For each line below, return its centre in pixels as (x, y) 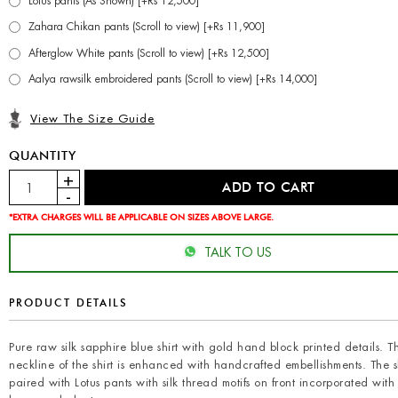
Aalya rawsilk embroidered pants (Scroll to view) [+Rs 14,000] (173, 80)
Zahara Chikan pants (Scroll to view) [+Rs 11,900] (147, 27)
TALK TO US (238, 253)
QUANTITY (43, 156)
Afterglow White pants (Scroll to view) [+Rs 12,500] (149, 53)
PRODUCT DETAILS (68, 303)
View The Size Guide (92, 119)
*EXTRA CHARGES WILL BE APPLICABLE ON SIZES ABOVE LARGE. (141, 217)
